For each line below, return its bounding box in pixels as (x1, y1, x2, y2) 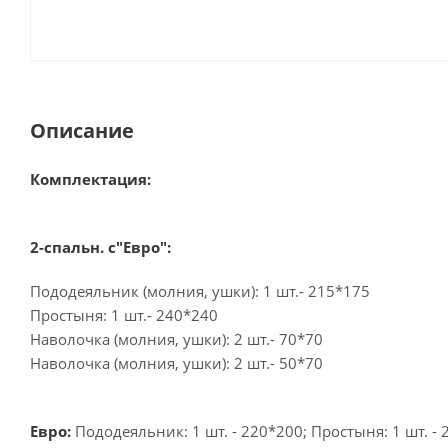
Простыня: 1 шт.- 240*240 (30, 305, 218, 325)
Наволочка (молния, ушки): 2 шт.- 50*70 (30, 353, 323, 373)
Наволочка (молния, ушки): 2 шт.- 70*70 (30, 329, 323, 349)
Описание (30, 117, 134, 144)
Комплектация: (30, 169, 151, 189)
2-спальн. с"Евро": (30, 237, 171, 257)
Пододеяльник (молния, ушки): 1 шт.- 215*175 (30, 281, 370, 301)
